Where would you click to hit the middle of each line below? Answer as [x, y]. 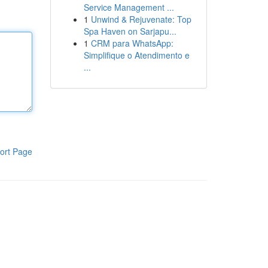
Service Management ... [129, 7]
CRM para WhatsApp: [132, 43]
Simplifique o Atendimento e [136, 55]
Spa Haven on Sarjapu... [130, 31]
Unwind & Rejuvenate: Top [141, 19]
